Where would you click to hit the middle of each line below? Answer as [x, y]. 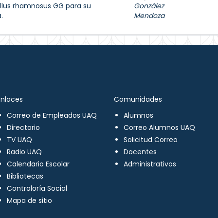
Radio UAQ [24, 152]
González [149, 6]
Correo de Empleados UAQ [52, 115]
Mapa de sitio [29, 200]
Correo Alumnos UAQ [159, 127]
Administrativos [150, 164]
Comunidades [138, 99]
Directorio [23, 127]
